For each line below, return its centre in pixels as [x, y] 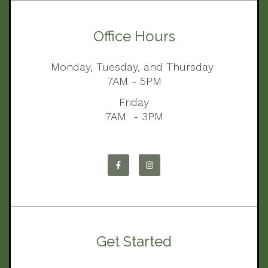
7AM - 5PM [134, 81]
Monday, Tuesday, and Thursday [134, 67]
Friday [134, 102]
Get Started [134, 242]
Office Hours [134, 36]
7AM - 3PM [134, 117]
